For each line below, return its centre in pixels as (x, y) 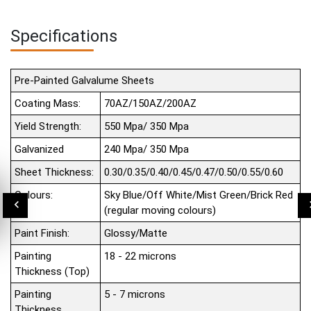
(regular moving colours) (160, 210)
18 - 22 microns (141, 256)
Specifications (64, 36)
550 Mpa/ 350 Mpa (147, 126)
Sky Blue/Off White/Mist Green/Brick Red (199, 195)
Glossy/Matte (136, 233)
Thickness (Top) (52, 271)
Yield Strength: (48, 126)
